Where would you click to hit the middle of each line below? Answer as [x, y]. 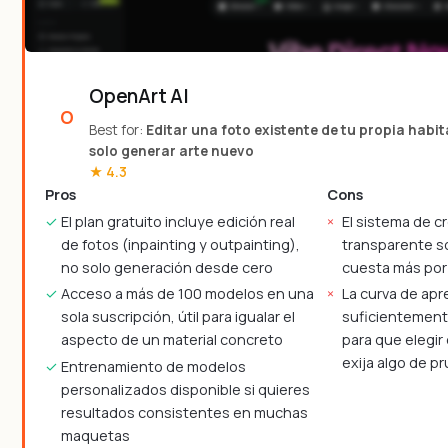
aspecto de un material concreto [171, 340]
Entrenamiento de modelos [153, 366]
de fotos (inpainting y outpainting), [180, 245]
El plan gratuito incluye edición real [177, 222]
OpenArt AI [139, 96]
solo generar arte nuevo [171, 151]
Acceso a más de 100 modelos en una [187, 294]
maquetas [95, 435]
